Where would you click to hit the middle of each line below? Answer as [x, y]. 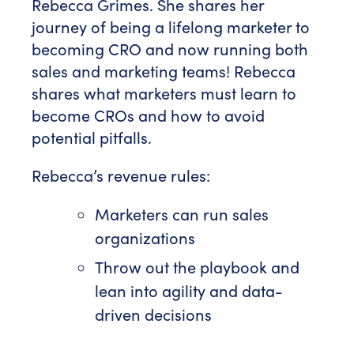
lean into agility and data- [189, 290]
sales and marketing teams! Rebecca [164, 71]
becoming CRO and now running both [170, 49]
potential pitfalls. [92, 137]
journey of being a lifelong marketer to [171, 27]
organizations [145, 238]
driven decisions [153, 314]
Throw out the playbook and [197, 266]
